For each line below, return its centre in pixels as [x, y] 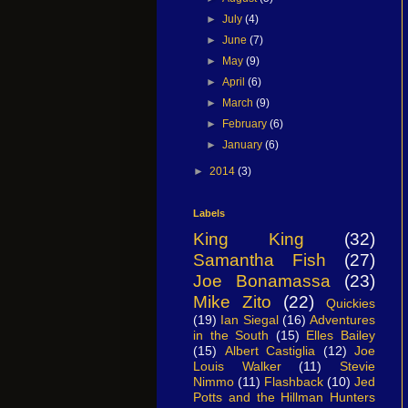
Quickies [351, 303]
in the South [231, 335]
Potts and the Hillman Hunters [284, 397]
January [244, 144]
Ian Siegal [250, 319]
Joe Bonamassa [262, 280]
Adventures [342, 319]
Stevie [358, 366]
